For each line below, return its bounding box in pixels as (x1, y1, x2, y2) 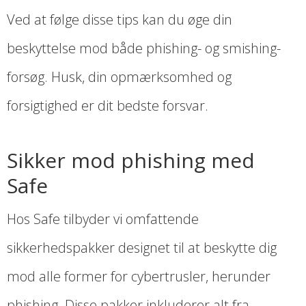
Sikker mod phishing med (7, 146, 255, 175)
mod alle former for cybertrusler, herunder (7, 267, 270, 286)
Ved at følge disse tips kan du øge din (7, 10, 232, 29)
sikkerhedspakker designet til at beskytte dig (7, 238, 277, 258)
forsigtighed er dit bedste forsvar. (7, 96, 208, 115)
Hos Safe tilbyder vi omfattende (7, 210, 199, 229)
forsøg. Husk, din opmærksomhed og (7, 68, 232, 87)
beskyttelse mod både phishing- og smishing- (7, 39, 281, 58)
